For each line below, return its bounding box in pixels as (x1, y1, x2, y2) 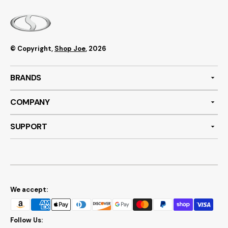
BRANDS (10, 72, 42, 83)
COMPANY (10, 97, 50, 108)
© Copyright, (10, 44, 53, 53)
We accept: (10, 185, 48, 194)
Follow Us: (10, 216, 43, 225)
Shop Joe (54, 44, 85, 53)
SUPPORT (10, 121, 47, 132)
